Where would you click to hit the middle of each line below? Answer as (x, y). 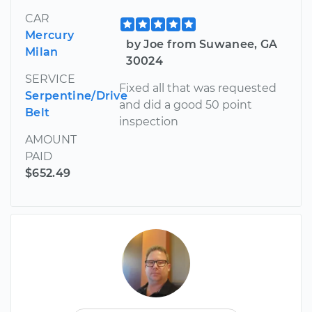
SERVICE (50, 79)
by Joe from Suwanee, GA (202, 44)
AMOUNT (51, 139)
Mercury (50, 35)
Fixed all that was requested (198, 88)
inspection (149, 121)
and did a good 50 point (186, 104)
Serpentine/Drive (77, 95)
